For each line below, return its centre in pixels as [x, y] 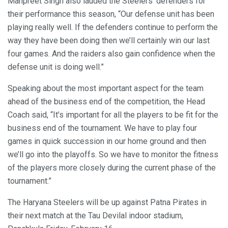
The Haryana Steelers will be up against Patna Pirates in [107, 202]
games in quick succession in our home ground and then [107, 141]
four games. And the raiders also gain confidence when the [111, 53]
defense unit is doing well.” [56, 67]
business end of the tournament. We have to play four [102, 128]
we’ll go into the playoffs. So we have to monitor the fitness [113, 154]
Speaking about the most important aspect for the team [106, 88]
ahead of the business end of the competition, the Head [106, 101]
